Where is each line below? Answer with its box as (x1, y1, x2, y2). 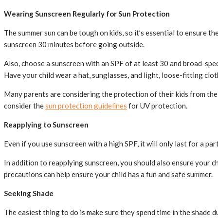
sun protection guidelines (45, 101, 127, 110)
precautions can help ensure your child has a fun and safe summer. (4, 170, 213, 179)
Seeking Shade (4, 189, 54, 198)
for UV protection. (127, 101, 187, 110)
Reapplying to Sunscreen (4, 120, 89, 129)
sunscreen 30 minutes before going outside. (4, 40, 145, 49)
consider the (4, 101, 45, 110)
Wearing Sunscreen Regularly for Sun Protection (4, 9, 170, 18)
